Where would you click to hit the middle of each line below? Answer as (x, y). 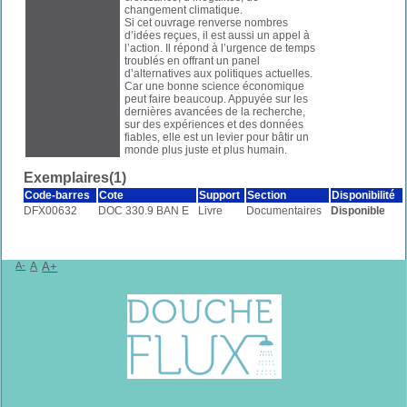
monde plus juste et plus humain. (206, 150)
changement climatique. (184, 10)
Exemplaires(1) (75, 178)
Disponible (358, 211)
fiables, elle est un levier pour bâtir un (217, 137)
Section (267, 195)
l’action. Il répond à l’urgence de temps (220, 48)
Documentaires (284, 211)
